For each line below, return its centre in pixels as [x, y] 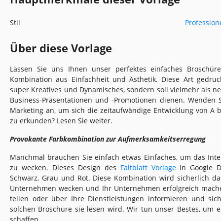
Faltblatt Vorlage [148, 167]
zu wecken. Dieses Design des [65, 167]
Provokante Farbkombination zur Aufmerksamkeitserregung [108, 139]
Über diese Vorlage [61, 48]
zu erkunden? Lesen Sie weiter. [61, 120]
